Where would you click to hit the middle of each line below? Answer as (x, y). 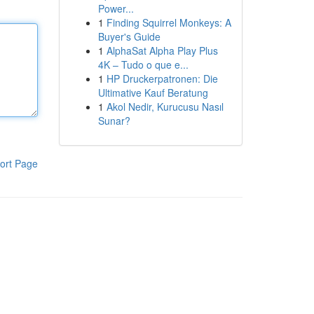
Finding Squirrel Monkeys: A (169, 22)
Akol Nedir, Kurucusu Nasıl (165, 107)
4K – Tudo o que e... (143, 64)
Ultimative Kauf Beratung (153, 93)
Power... (116, 8)
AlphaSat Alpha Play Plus (162, 50)
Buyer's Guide (129, 36)
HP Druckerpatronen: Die (162, 78)
